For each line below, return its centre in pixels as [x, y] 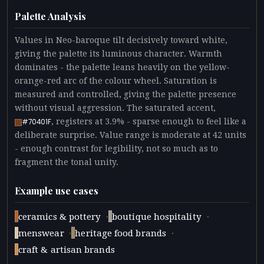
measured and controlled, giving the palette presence [126, 95]
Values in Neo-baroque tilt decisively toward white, [121, 40]
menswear [41, 234]
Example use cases [57, 191]
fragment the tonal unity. [67, 162]
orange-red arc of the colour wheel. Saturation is [116, 81]
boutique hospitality [157, 217]
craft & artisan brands [67, 250]
